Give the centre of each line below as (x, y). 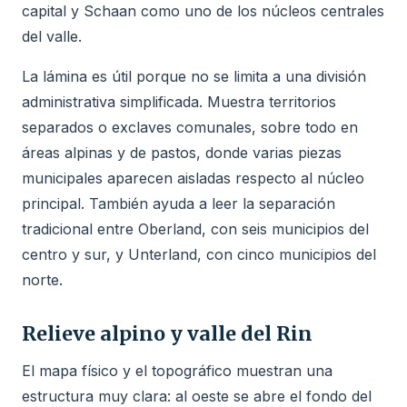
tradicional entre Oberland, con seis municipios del (195, 228)
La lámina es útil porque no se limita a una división (194, 76)
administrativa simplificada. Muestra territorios (179, 101)
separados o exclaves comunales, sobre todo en (190, 127)
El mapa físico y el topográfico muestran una (177, 370)
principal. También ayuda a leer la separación (179, 203)
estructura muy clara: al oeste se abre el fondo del (197, 396)
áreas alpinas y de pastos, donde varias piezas (182, 152)
